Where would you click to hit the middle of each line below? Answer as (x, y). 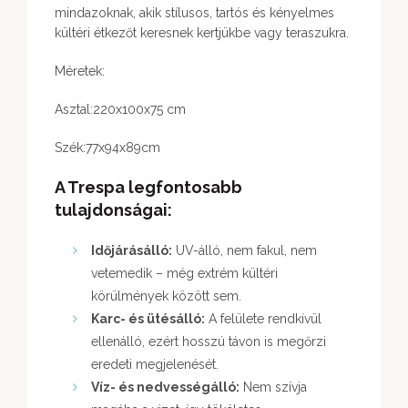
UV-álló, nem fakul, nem (245, 251)
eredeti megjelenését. (155, 365)
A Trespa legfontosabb (148, 188)
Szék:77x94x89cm (107, 148)
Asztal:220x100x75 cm (120, 110)
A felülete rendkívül (263, 319)
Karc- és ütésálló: (148, 319)
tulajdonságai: (113, 210)
